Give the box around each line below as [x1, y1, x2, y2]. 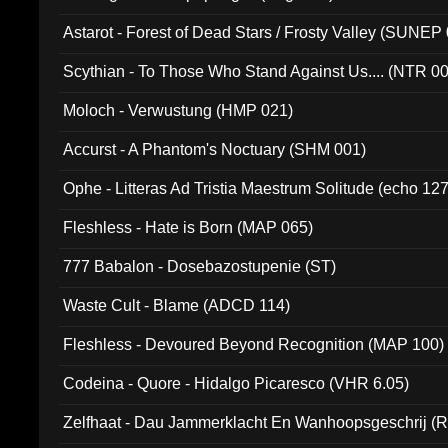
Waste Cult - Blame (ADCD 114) [63, 297, 291, 314]
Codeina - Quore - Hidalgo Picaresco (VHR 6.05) [63, 375, 410, 392]
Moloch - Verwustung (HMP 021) [63, 102, 294, 119]
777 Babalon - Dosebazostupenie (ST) [63, 258, 337, 275]
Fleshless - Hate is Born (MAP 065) [63, 219, 314, 236]
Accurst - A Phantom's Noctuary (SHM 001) [63, 141, 367, 158]
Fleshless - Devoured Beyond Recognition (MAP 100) [63, 336, 445, 353]
